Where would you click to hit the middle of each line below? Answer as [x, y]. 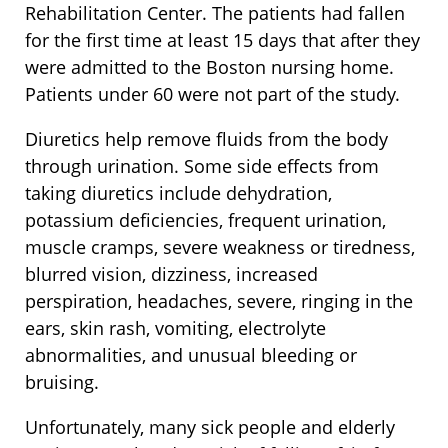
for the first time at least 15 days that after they [222, 40]
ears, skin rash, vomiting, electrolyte [175, 328]
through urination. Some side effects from [202, 166]
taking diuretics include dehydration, [178, 193]
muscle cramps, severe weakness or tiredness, [220, 247]
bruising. [62, 382]
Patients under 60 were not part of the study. [212, 94]
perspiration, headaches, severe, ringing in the [219, 301]
